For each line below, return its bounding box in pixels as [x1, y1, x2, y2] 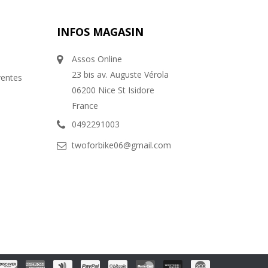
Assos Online [72, 53, 123, 65]
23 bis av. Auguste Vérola [72, 69, 169, 81]
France [72, 100, 99, 112]
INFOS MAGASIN [57, 25, 144, 39]
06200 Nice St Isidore [72, 84, 155, 96]
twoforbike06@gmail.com [72, 139, 172, 151]
